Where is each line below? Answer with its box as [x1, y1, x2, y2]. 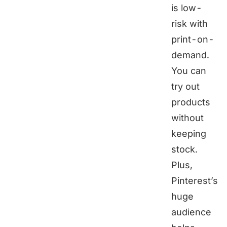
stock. [171, 144, 198, 155]
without [171, 112, 204, 124]
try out [171, 81, 200, 92]
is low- [171, 3, 202, 14]
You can [171, 65, 206, 77]
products [171, 97, 210, 108]
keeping [171, 128, 206, 139]
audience [171, 207, 211, 218]
